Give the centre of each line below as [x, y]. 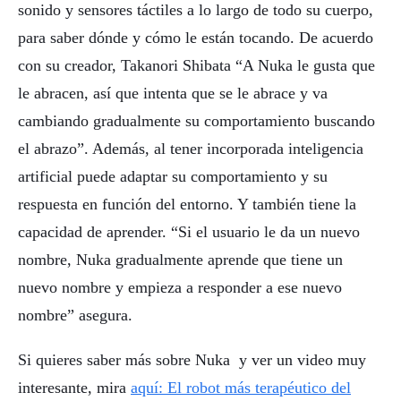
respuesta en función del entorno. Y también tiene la [187, 204]
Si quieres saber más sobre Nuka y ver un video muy [192, 360]
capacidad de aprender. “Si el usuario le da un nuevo [189, 231]
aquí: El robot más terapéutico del [241, 388]
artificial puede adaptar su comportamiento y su [173, 176]
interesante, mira [74, 388]
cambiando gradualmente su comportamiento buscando [196, 120]
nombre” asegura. [75, 315]
